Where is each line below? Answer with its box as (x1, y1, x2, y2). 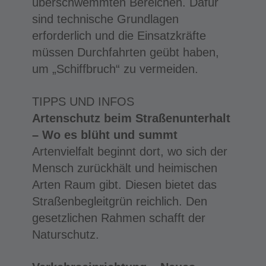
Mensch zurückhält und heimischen (31, 161, 217, 175)
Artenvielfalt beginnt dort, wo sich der (31, 144, 227, 158)
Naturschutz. (31, 227, 99, 241)
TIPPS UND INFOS (31, 94, 134, 108)
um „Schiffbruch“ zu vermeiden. (31, 62, 198, 75)
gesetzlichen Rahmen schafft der (31, 211, 205, 224)
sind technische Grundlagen (31, 12, 179, 26)
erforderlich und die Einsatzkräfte (31, 28, 206, 42)
